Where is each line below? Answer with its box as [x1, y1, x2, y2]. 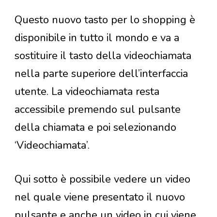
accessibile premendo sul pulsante [15, 102, 181, 117]
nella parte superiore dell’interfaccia [15, 66, 188, 81]
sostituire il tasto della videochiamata [15, 48, 191, 63]
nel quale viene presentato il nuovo [15, 189, 185, 204]
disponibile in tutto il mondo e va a [15, 30, 179, 45]
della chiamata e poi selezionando [15, 120, 176, 135]
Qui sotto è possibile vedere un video [15, 171, 190, 186]
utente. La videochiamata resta [15, 84, 159, 99]
